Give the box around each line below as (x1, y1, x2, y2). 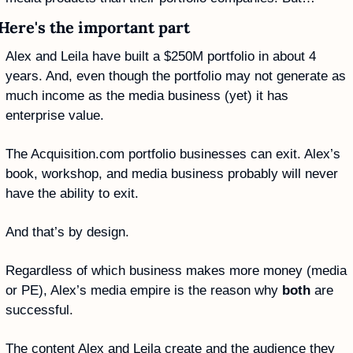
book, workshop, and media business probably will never (6, 165, 338, 181)
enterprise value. (6, 107, 104, 123)
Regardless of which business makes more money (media (6, 262, 347, 278)
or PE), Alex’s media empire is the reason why (6, 282, 282, 298)
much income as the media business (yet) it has (6, 87, 288, 103)
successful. (6, 302, 73, 318)
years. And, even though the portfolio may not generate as (6, 68, 346, 84)
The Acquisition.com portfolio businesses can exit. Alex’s (6, 146, 340, 162)
